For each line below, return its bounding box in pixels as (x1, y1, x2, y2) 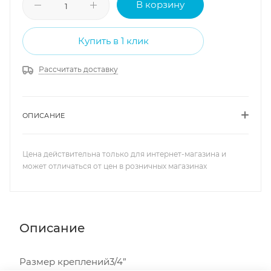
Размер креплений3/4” (19, 255, 126, 267)
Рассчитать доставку (39, 64, 118, 74)
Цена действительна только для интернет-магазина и (22, 149, 226, 158)
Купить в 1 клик (77, 34, 149, 47)
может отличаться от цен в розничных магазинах (22, 161, 207, 171)
